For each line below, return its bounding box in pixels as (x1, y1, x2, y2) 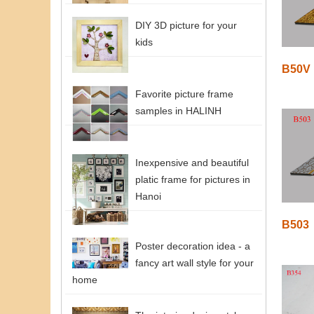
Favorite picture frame (135, 88, 233, 100)
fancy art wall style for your (135, 257, 254, 268)
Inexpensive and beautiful (135, 156, 249, 168)
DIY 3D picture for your (135, 19, 237, 31)
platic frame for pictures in (135, 173, 250, 185)
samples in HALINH (135, 104, 221, 116)
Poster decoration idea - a (135, 240, 250, 252)
